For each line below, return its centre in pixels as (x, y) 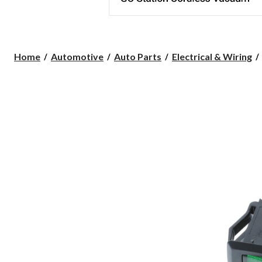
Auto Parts (138, 57)
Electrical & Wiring (212, 57)
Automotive (77, 57)
